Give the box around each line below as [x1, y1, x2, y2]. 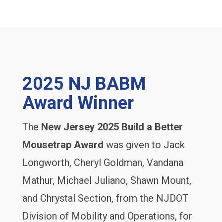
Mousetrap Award [22, 139, 104, 151]
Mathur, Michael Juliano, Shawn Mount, [22, 174, 191, 187]
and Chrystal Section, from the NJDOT [22, 192, 188, 205]
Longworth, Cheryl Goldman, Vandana [22, 157, 183, 169]
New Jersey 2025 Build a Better [41, 121, 183, 133]
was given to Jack [103, 139, 185, 151]
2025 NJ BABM [22, 73, 146, 95]
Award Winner [22, 93, 134, 114]
